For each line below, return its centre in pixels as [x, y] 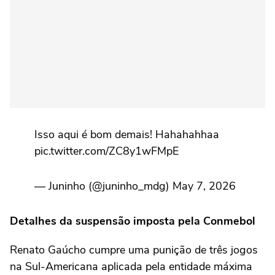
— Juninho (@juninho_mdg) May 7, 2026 [135, 186]
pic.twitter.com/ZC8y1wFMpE [107, 151]
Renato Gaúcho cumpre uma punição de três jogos [134, 250]
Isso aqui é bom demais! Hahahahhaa [127, 135]
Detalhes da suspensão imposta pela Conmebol [133, 221]
